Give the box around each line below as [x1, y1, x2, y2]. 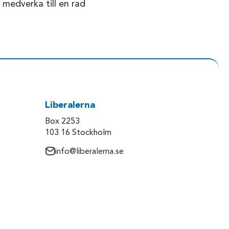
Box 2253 [45, 118, 80, 126]
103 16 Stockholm [45, 129, 111, 138]
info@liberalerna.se [55, 148, 124, 156]
